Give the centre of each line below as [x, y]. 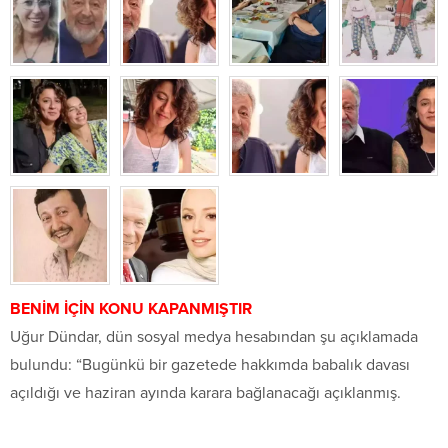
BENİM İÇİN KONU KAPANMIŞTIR [131, 309]
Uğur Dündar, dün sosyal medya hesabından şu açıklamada [214, 337]
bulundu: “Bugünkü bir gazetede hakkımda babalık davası [210, 365]
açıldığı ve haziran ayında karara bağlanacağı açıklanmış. [205, 393]
